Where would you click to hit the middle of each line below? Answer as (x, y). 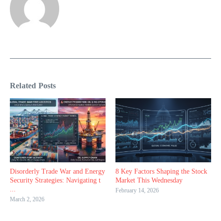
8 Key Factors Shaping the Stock (161, 171)
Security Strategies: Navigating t (55, 180)
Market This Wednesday (149, 180)
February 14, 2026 (137, 190)
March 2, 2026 (27, 199)
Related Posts (33, 86)
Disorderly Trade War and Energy (57, 171)
